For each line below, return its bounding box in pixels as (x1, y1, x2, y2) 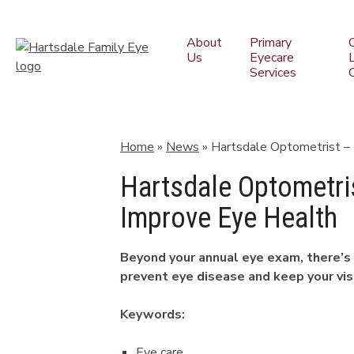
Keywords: (120, 306, 185, 323)
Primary (249, 34, 292, 51)
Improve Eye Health (120, 201, 337, 235)
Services (249, 64, 296, 81)
